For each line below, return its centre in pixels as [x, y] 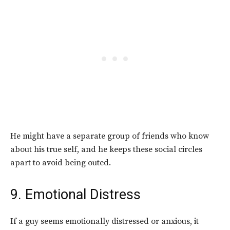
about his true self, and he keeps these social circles [106, 150]
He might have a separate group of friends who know [110, 136]
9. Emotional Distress [75, 195]
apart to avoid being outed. [62, 163]
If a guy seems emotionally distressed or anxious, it [104, 222]
